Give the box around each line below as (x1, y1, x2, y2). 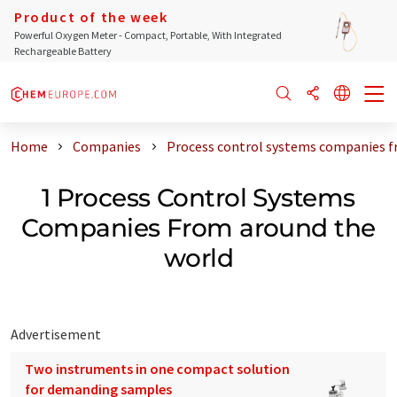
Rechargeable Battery (14, 44, 112, 58)
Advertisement (11, 324, 101, 343)
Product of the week (14, 8, 168, 26)
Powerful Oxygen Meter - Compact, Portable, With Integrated (14, 28, 282, 42)
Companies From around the (21, 212, 376, 243)
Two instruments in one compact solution (25, 359, 290, 378)
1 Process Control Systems (42, 182, 355, 213)
